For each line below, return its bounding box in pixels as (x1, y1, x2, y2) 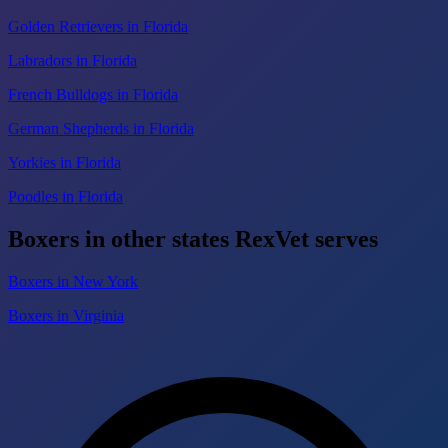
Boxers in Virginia (8, 306, 124, 324)
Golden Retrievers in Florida (8, 17, 188, 35)
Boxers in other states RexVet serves (8, 225, 378, 252)
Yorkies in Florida (8, 153, 121, 171)
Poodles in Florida (8, 187, 123, 205)
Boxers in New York (8, 272, 138, 290)
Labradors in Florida (8, 51, 137, 69)
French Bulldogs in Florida (8, 85, 178, 103)
